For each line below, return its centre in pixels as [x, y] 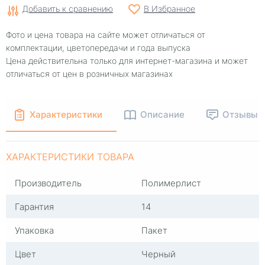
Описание [162, 114]
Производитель [48, 183]
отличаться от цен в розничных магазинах [89, 74]
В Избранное [169, 9]
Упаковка [34, 230]
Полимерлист [171, 183]
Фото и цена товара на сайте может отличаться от [106, 35]
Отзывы [240, 114]
